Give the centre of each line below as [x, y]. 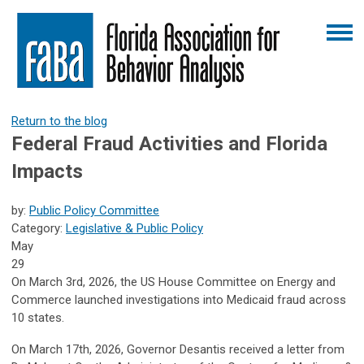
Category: [39, 228]
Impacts [47, 171]
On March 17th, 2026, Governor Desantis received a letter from [178, 349]
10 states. [38, 317]
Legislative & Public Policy [134, 228]
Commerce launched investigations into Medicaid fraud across [179, 299]
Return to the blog [59, 121]
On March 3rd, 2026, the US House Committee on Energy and [173, 282]
